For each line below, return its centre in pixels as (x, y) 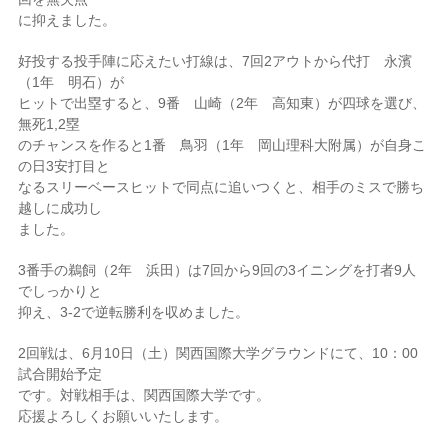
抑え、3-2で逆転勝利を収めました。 (134, 312)
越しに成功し (60, 208)
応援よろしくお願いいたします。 (123, 416)
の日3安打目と (64, 166)
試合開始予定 (60, 374)
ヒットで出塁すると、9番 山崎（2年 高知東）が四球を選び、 (222, 103)
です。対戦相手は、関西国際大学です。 (144, 395)
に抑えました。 (67, 20)
